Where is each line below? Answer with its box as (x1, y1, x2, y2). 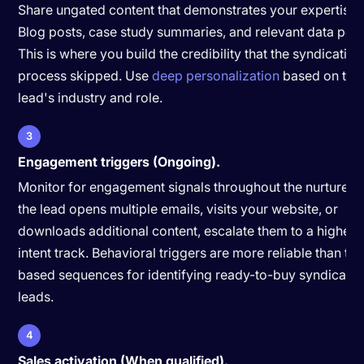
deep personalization (152, 67, 280, 84)
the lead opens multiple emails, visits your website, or (18, 200, 339, 217)
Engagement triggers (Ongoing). (18, 153, 221, 170)
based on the (279, 67, 362, 84)
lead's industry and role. (18, 89, 163, 106)
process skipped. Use (18, 67, 153, 84)
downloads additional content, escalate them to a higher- (18, 222, 361, 239)
